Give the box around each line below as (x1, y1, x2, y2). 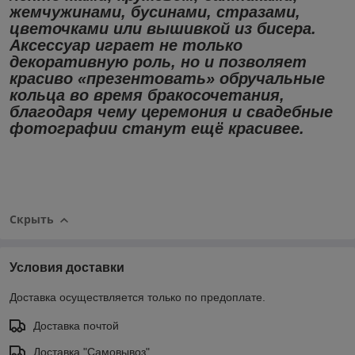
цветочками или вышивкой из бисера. (10, 19, 316, 37)
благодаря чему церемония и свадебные (10, 102, 333, 120)
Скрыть (10, 212, 54, 227)
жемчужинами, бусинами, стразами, (10, 2, 300, 21)
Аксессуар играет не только (10, 36, 242, 54)
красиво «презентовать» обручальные (10, 69, 325, 87)
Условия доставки (10, 260, 124, 274)
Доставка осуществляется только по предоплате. (10, 290, 265, 303)
